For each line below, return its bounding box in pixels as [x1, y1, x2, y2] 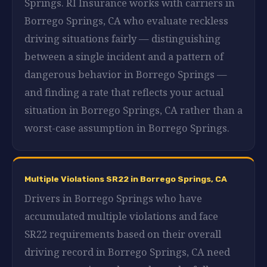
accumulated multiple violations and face [24, 209, 218, 223]
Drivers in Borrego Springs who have [24, 191, 202, 205]
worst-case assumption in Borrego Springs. [24, 120, 229, 135]
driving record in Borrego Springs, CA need [24, 244, 230, 259]
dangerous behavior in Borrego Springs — [24, 67, 227, 81]
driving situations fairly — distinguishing [24, 31, 221, 45]
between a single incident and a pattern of [24, 49, 223, 63]
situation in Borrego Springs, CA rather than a [24, 103, 243, 117]
